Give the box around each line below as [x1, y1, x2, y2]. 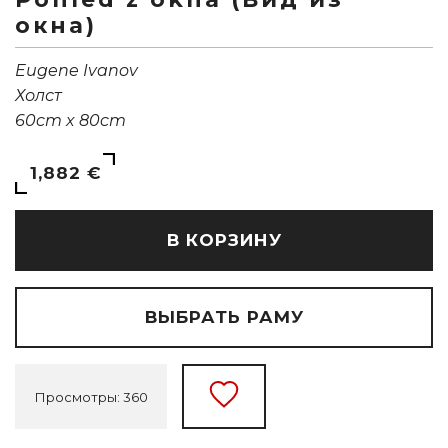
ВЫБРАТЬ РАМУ [144, 307, 304, 328]
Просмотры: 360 [34, 388, 148, 405]
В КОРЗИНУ [166, 230, 282, 251]
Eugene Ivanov [15, 61, 138, 81]
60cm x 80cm [15, 111, 126, 131]
